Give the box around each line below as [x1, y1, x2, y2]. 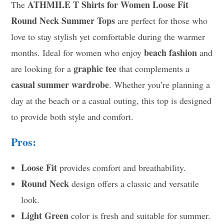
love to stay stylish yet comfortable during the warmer [11, 30, 205, 42]
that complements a [116, 62, 190, 74]
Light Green [21, 209, 69, 222]
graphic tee [73, 62, 117, 75]
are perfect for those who [115, 14, 208, 26]
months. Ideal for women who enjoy [11, 46, 144, 58]
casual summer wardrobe [11, 78, 109, 91]
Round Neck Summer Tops [11, 14, 115, 27]
